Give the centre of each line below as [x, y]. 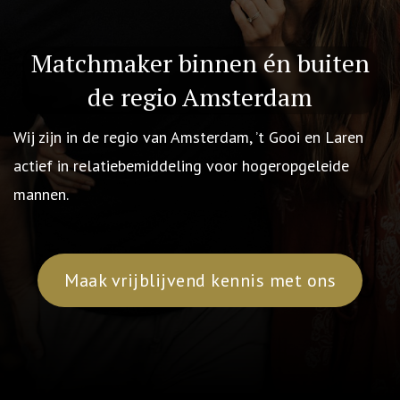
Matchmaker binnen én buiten [200, 63]
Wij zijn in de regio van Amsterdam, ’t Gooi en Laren [188, 137]
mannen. [41, 194]
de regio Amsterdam [200, 97]
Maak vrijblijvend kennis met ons [200, 280]
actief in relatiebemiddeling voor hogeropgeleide [181, 166]
